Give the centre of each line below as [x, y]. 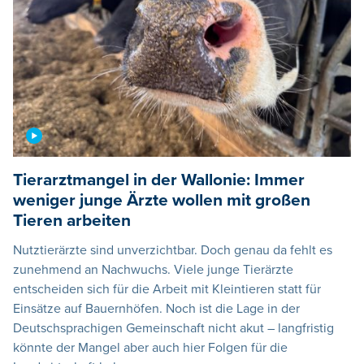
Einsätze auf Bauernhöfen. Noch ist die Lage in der [156, 308]
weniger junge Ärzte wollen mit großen [162, 200]
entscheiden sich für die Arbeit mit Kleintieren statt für [167, 289]
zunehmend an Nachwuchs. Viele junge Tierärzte [153, 269]
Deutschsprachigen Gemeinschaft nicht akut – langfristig [173, 328]
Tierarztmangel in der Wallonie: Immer [159, 180]
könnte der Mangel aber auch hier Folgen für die [150, 347]
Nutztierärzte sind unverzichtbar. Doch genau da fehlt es [173, 250]
